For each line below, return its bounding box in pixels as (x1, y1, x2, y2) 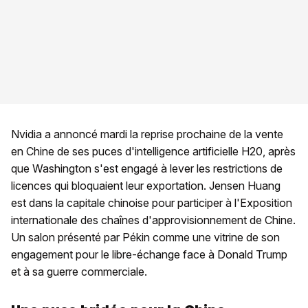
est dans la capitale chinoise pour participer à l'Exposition (11, 196, 292, 210)
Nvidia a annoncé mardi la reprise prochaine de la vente (11, 127, 283, 142)
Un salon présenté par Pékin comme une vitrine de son (11, 230, 280, 245)
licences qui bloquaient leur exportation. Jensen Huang (11, 179, 280, 193)
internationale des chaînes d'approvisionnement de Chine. (11, 213, 296, 228)
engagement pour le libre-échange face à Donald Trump (11, 247, 287, 262)
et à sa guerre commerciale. (11, 265, 147, 279)
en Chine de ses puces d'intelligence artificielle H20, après (11, 144, 296, 159)
